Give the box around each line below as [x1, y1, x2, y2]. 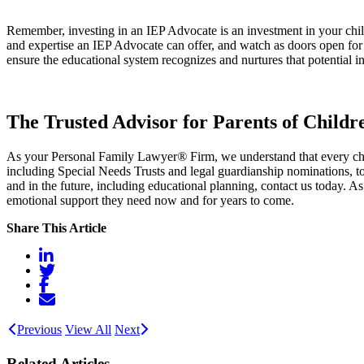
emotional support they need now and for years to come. [6, 193, 294, 208]
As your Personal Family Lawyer [6, 149, 177, 164]
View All [65, 323, 111, 337]
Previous [17, 323, 62, 337]
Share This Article [6, 221, 106, 236]
